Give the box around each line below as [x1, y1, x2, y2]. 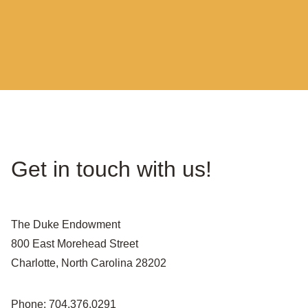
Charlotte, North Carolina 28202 [11, 257, 166, 269]
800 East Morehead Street [11, 238, 138, 250]
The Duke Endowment [11, 219, 120, 230]
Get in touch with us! [11, 157, 212, 181]
